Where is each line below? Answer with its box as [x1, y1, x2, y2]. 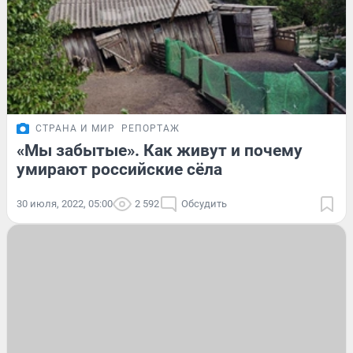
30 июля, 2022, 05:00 [17, 198, 113, 210]
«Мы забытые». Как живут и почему [17, 141, 303, 161]
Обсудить [181, 198, 227, 210]
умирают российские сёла [17, 160, 222, 180]
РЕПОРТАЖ [121, 123, 180, 135]
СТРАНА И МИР [35, 123, 115, 135]
